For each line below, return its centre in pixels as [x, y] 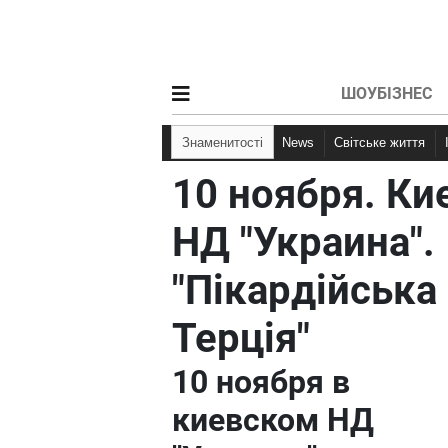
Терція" [241, 338]
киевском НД [273, 420]
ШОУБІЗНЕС [386, 93]
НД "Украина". [303, 242]
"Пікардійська [304, 290]
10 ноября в [261, 382]
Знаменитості [226, 142]
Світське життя [384, 142]
